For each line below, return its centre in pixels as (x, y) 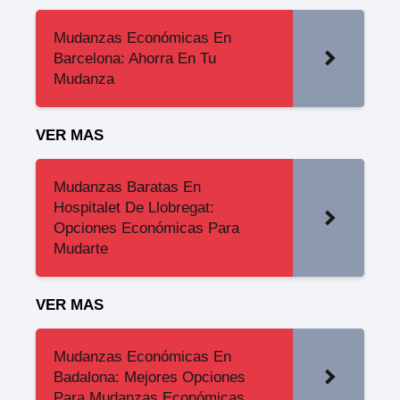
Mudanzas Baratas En (127, 187)
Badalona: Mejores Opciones (150, 377)
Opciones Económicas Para (146, 228)
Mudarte (81, 249)
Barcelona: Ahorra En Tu (135, 58)
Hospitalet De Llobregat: (134, 208)
